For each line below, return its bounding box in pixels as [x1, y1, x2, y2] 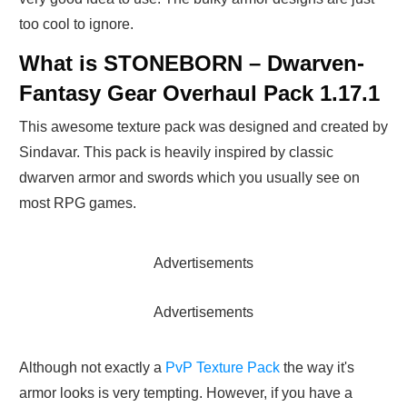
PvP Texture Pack [165, 360, 280, 376]
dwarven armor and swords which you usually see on [19, 170, 360, 186]
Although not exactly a [19, 360, 165, 376]
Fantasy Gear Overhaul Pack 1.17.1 [19, 81, 380, 106]
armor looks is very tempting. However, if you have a [19, 385, 352, 402]
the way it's [280, 360, 354, 376]
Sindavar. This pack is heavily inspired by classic [19, 144, 333, 161]
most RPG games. [19, 195, 136, 212]
